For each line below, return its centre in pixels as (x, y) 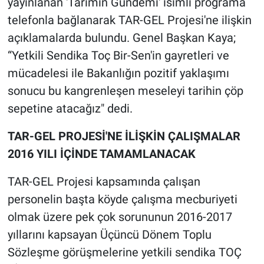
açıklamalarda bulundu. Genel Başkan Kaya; (121, 38)
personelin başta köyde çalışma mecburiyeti (122, 199)
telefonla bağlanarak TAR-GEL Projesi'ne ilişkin (129, 20)
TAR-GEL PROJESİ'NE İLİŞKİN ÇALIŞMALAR (124, 136)
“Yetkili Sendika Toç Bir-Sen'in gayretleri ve (118, 56)
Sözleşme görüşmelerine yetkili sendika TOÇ (124, 253)
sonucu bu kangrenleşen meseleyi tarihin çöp (125, 91)
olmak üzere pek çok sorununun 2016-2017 (120, 217)
